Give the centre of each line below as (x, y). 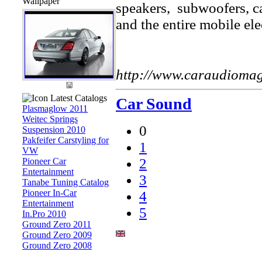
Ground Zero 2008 (57, 245)
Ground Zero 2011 (57, 224)
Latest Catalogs (77, 98)
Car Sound (154, 104)
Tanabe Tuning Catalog (65, 182)
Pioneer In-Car (49, 193)
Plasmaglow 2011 (55, 108)
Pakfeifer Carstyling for (65, 140)
